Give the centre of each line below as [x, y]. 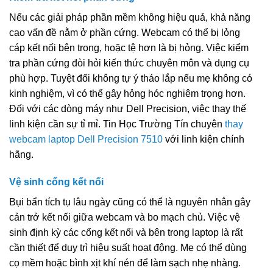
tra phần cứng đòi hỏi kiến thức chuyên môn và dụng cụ [129, 63]
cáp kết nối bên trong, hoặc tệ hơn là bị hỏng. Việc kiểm [129, 48]
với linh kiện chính [204, 139]
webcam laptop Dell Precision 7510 [86, 139]
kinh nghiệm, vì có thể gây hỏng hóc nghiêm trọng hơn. [127, 93]
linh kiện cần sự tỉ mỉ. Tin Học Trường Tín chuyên [117, 124]
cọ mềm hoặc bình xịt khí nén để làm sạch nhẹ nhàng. [125, 263]
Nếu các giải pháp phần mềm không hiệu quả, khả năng [130, 17]
